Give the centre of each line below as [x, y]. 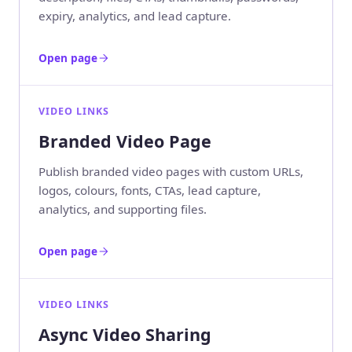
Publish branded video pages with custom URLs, [171, 171]
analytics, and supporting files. [123, 209]
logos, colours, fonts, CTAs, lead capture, [150, 190]
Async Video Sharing [125, 334]
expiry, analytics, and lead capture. [135, 16]
